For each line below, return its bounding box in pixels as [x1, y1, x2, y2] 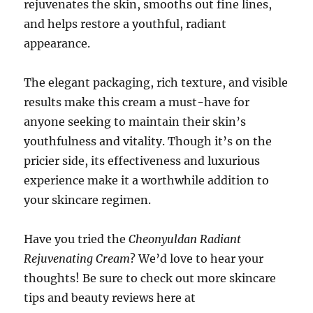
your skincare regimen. [24, 192, 152, 207]
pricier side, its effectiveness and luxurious [24, 153, 261, 168]
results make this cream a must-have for [24, 94, 250, 109]
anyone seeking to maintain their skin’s [24, 114, 247, 129]
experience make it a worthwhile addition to [24, 173, 270, 187]
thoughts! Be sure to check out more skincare [24, 270, 277, 285]
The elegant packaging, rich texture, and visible [24, 75, 289, 89]
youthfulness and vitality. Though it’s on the [24, 133, 272, 148]
